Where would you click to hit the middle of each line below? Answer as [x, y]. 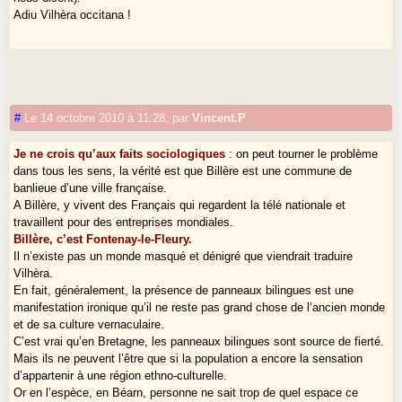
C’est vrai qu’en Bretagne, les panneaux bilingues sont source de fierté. [199, 341]
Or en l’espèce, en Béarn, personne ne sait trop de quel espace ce [186, 392]
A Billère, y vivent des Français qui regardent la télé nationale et [180, 205]
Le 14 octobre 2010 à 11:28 [95, 118]
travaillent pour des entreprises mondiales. [124, 222]
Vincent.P [219, 118]
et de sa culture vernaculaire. [89, 324]
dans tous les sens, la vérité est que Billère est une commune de [183, 170]
